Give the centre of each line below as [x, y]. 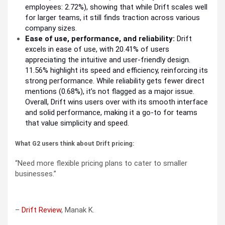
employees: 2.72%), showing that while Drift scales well [116, 7]
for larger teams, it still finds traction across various [113, 18]
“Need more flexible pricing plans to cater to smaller [101, 163]
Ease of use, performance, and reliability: [100, 39]
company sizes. [51, 28]
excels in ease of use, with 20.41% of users [97, 49]
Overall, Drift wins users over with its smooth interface [117, 102]
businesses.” [36, 174]
